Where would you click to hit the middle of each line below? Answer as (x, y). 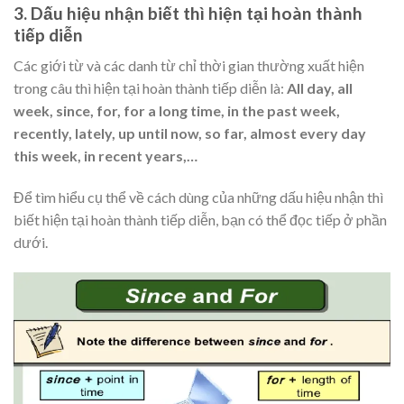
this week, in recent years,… (106, 156)
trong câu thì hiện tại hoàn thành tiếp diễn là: (150, 88)
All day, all (320, 88)
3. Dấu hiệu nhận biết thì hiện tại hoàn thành (188, 13)
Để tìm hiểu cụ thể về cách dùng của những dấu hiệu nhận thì (198, 197)
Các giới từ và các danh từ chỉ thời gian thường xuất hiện (189, 66)
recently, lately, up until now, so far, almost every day (190, 133)
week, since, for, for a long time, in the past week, (177, 111)
